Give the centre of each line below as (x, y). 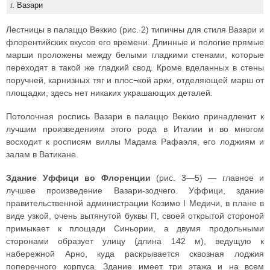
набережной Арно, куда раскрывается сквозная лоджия (135, 254)
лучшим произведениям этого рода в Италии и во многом (135, 129)
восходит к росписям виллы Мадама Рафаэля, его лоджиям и (135, 142)
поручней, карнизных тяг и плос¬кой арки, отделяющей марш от (135, 80)
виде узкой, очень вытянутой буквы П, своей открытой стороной (135, 216)
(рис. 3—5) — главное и (207, 178)
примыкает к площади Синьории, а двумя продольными (135, 229)
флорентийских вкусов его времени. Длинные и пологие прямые (135, 42)
